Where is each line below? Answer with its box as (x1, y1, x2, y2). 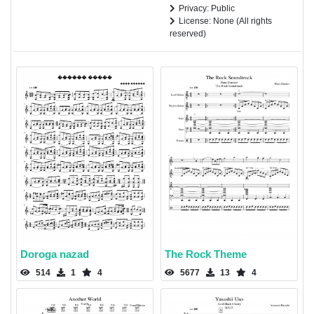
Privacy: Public (178, 3, 235, 13)
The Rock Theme (165, 248, 247, 261)
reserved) (169, 28, 206, 39)
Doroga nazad (20, 248, 89, 261)
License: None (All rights (178, 15, 272, 26)
